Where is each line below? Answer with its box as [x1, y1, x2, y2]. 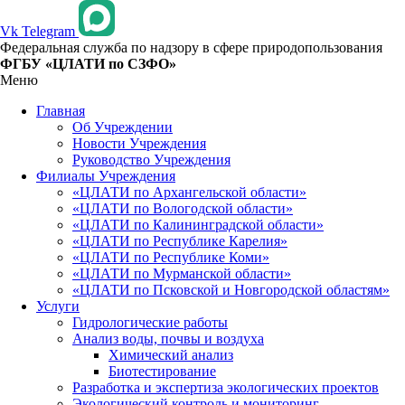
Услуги [36, 298, 80, 314]
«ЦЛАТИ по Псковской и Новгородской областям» [72, 282, 390, 297]
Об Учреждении [72, 119, 173, 135]
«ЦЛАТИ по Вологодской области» [72, 201, 293, 216]
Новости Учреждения [72, 136, 206, 151]
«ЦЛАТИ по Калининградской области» [72, 217, 324, 232]
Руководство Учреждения [72, 152, 231, 167]
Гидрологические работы [72, 315, 228, 330]
